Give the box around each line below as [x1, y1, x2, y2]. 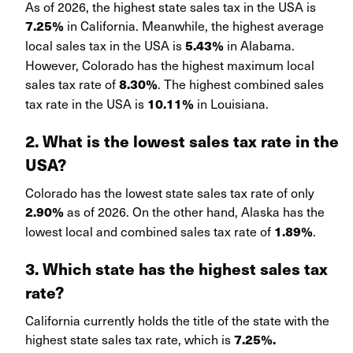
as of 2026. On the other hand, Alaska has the [64, 202, 325, 221]
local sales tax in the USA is [25, 35, 185, 55]
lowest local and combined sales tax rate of [25, 221, 274, 241]
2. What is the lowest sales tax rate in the [25, 129, 339, 153]
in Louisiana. [194, 94, 269, 113]
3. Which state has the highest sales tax [25, 257, 328, 281]
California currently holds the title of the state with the [25, 310, 329, 330]
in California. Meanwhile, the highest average [64, 16, 324, 35]
